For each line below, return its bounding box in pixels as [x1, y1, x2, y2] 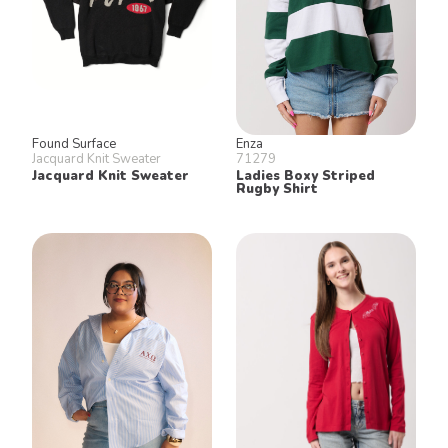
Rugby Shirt [236, 179, 318, 198]
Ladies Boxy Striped [236, 166, 375, 185]
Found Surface [32, 134, 116, 153]
